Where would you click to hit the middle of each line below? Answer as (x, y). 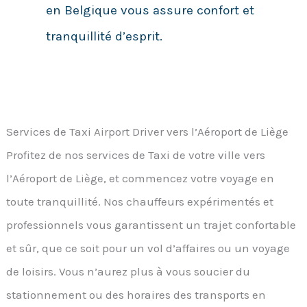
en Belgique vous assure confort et (150, 11)
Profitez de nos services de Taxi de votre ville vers (136, 155)
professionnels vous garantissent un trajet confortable (151, 224)
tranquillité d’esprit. (104, 37)
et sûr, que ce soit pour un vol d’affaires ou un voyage (148, 248)
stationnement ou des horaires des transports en (136, 294)
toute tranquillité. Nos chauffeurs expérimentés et (140, 201)
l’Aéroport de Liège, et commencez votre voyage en (140, 178)
